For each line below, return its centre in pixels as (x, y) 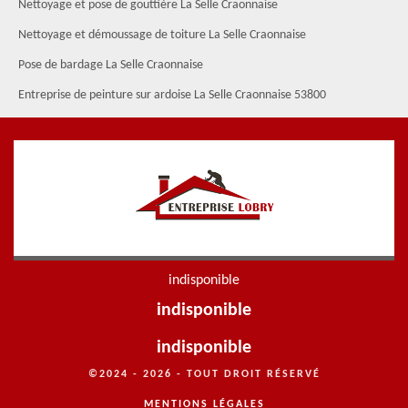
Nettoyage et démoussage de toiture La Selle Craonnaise (162, 35)
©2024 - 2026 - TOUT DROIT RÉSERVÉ (204, 374)
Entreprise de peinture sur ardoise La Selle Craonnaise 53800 (172, 95)
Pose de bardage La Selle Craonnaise (111, 65)
